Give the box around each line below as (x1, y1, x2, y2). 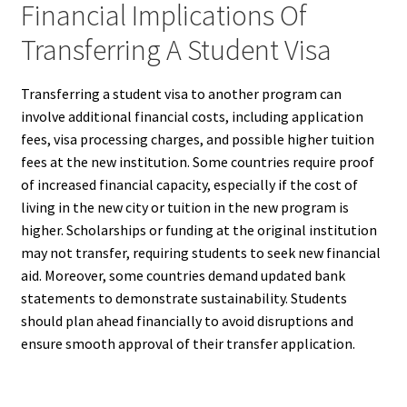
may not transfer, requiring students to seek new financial (20, 243, 381, 262)
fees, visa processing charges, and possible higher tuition (20, 129, 374, 148)
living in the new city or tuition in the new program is (20, 197, 349, 216)
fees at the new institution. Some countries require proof (20, 152, 374, 171)
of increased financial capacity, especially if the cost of (20, 174, 358, 194)
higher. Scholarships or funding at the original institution (20, 220, 377, 239)
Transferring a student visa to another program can (20, 84, 342, 103)
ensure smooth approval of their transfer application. (20, 333, 355, 352)
